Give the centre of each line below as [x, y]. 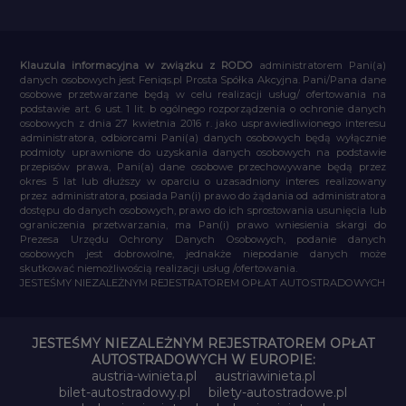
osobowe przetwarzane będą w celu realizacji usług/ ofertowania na [203, 94]
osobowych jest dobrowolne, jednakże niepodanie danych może [203, 253]
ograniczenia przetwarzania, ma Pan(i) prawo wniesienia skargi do [203, 224]
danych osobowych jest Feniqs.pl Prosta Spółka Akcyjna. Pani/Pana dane [203, 79]
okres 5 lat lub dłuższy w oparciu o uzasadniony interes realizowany [203, 181]
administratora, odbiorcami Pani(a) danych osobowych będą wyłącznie [203, 137]
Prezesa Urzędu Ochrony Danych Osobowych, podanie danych [203, 239]
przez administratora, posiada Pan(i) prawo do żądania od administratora [203, 195]
